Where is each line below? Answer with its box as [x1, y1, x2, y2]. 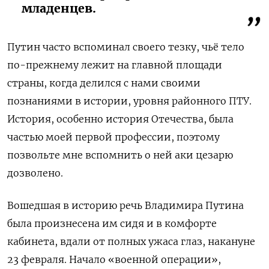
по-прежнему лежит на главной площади [7, 58, 222, 71]
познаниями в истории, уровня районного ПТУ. [7, 94, 252, 107]
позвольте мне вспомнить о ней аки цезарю [7, 148, 233, 161]
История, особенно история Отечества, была [7, 112, 234, 125]
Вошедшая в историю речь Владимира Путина [7, 199, 244, 211]
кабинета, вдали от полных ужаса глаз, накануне [7, 235, 255, 247]
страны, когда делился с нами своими [7, 76, 201, 89]
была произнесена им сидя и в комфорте [7, 217, 217, 229]
